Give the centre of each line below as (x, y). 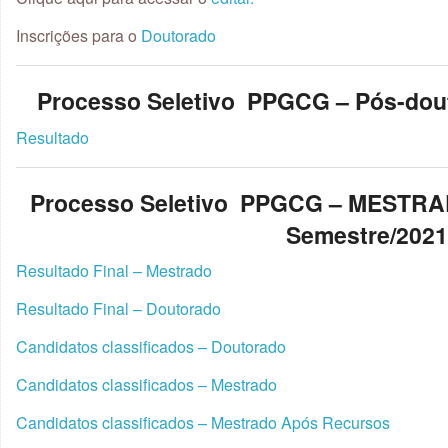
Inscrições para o (78, 35)
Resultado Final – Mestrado (114, 270)
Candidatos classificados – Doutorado (151, 346)
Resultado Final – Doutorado (118, 308)
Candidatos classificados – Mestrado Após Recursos (203, 422)
